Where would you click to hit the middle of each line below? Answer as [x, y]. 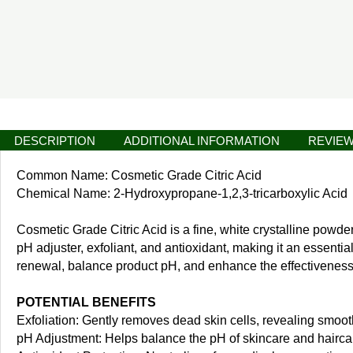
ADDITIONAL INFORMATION [202, 141]
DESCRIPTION [55, 141]
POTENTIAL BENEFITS [86, 303]
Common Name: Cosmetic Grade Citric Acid [139, 176]
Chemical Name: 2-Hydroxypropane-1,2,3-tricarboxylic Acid [182, 194]
